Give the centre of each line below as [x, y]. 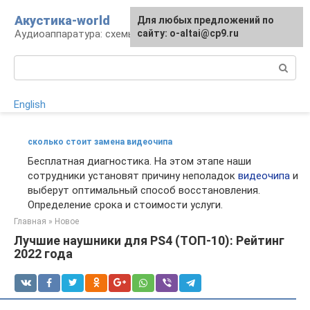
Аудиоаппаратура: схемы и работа [98, 34]
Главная [30, 221]
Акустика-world [62, 20]
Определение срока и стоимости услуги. [125, 205]
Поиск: [30, 62]
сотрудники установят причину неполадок [133, 176]
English [30, 104]
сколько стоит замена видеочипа [100, 142]
